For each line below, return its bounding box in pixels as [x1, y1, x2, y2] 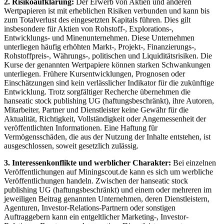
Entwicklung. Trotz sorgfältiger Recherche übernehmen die [4, 87, 190, 96]
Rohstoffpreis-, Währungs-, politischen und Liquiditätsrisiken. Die [4, 51, 212, 60]
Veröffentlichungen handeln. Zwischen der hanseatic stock [4, 176, 188, 185]
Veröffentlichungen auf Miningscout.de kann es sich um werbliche [4, 167, 213, 176]
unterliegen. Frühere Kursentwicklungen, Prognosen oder [4, 69, 185, 78]
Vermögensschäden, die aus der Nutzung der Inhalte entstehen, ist [4, 132, 210, 141]
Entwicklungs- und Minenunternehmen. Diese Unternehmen [4, 33, 194, 42]
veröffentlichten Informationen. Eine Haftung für [4, 123, 157, 132]
